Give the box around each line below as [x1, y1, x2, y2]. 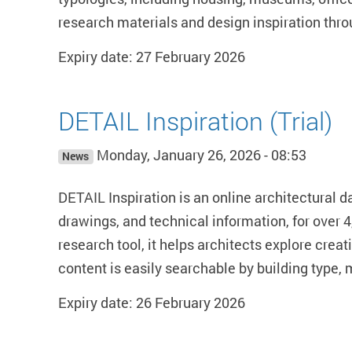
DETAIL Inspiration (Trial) [58, 104, 332, 138]
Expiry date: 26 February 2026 [58, 293, 245, 313]
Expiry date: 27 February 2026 [58, 47, 245, 67]
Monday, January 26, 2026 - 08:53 [93, 145, 306, 165]
